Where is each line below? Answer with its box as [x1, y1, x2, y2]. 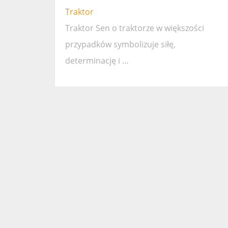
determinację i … [65, 55, 129, 67]
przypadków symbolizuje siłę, [65, 39, 176, 50]
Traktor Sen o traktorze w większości [65, 22, 204, 34]
